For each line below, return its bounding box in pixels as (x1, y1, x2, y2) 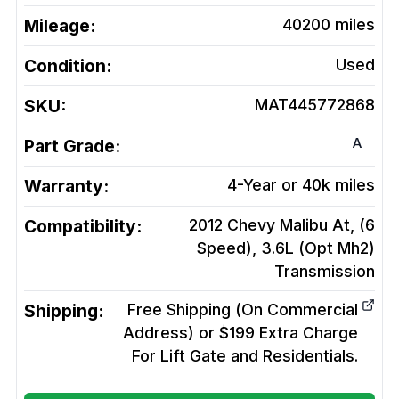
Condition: (24, 55, 111, 77)
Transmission (274, 262, 375, 281)
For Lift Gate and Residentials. (132, 346, 358, 366)
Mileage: (24, 15, 95, 37)
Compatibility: (24, 216, 142, 238)
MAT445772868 (255, 95, 375, 115)
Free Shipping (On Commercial (127, 300, 358, 320)
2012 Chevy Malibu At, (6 (189, 216, 375, 235)
